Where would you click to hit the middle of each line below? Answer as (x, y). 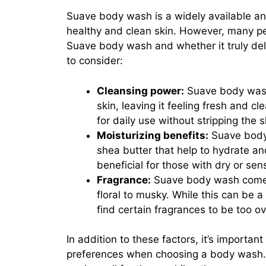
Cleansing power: (140, 91)
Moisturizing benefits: (153, 135)
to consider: (95, 61)
